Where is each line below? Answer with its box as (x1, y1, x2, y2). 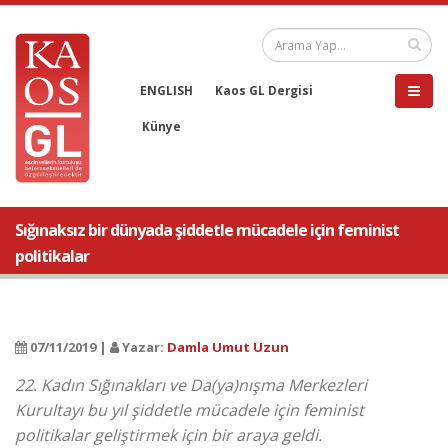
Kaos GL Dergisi (215, 82, 313, 98)
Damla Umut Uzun (167, 338, 289, 356)
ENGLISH (140, 82, 193, 98)
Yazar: (119, 338, 167, 356)
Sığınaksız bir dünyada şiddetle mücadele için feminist (15, 219, 399, 241)
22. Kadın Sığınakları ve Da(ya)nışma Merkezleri (15, 374, 367, 396)
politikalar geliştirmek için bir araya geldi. (15, 424, 322, 446)
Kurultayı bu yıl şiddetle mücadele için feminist (15, 399, 364, 421)
